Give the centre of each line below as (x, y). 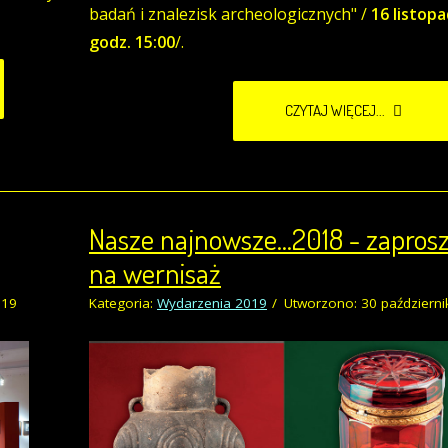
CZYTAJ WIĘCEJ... (336, 111)
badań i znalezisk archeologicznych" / (230, 14)
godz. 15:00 (132, 42)
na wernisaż (155, 273)
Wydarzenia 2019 (212, 303)
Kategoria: (123, 303)
